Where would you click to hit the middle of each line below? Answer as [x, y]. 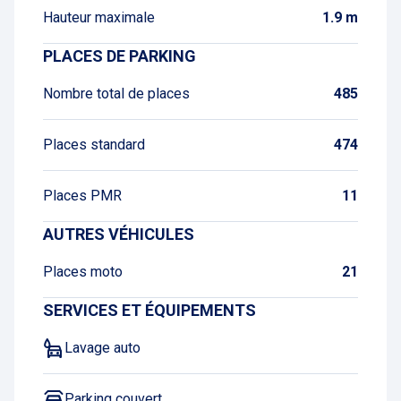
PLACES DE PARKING [119, 56]
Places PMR [82, 196]
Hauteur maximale [99, 17]
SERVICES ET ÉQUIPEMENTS [149, 310]
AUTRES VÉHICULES [119, 234]
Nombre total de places [116, 94]
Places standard [94, 145]
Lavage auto [102, 348]
